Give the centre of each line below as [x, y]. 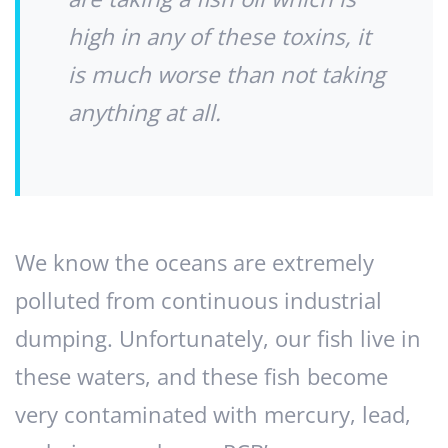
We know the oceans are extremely [194, 263]
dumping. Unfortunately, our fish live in [218, 339]
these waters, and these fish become [201, 377]
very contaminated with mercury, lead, [213, 415]
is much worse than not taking [226, 75]
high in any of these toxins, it [219, 37]
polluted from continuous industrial [198, 301]
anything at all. [144, 113]
